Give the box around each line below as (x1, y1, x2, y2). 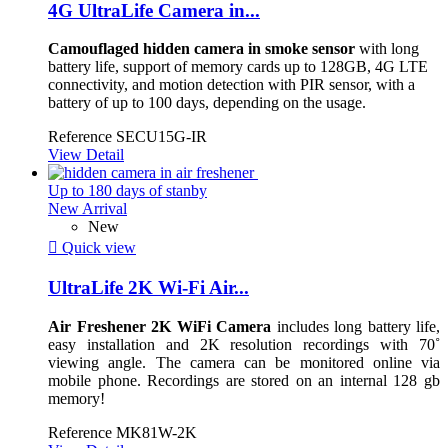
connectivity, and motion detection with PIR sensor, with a (48, 76, 415, 94)
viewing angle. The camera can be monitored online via (48, 353, 440, 371)
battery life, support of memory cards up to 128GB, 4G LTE (48, 58, 428, 76)
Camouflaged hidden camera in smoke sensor (48, 40, 355, 58)
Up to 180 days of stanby (48, 182, 207, 200)
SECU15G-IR (116, 128, 207, 146)
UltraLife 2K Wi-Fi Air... (48, 277, 249, 299)
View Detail (48, 146, 124, 164)
